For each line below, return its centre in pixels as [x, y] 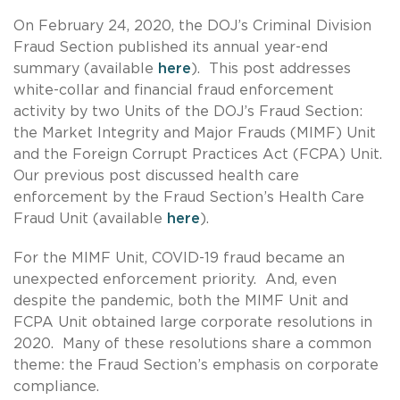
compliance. [56, 386]
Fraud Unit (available [90, 218]
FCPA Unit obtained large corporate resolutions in [193, 322]
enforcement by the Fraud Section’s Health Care [189, 197]
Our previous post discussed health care [156, 175]
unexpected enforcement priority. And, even [175, 279]
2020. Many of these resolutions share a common [192, 343]
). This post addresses [271, 68]
